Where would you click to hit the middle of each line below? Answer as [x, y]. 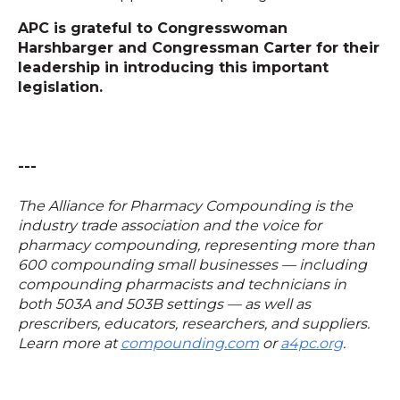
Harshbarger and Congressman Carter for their [199, 47]
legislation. [60, 87]
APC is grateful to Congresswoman [153, 28]
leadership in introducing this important [173, 67]
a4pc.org [312, 344]
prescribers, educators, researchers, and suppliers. [194, 324]
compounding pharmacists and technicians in [182, 285]
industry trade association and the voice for [170, 226]
